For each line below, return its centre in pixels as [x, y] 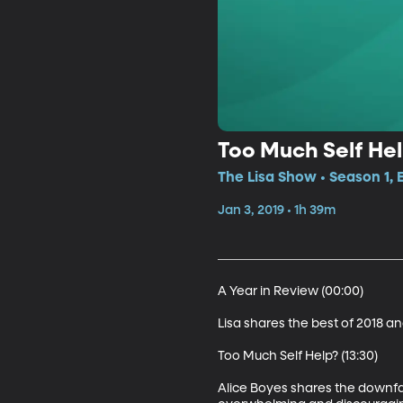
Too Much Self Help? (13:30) [297, 356]
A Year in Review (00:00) [290, 291]
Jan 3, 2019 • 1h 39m [276, 210]
